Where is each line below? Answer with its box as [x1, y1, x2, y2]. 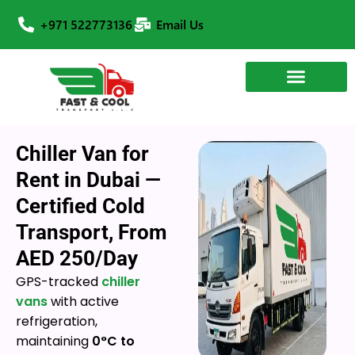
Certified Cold [16, 194, 145, 218]
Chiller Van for [16, 142, 149, 166]
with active [48, 292, 119, 311]
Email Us [156, 16, 204, 32]
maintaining [16, 332, 92, 350]
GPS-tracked [16, 273, 101, 291]
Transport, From [16, 220, 167, 244]
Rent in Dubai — [16, 168, 161, 192]
